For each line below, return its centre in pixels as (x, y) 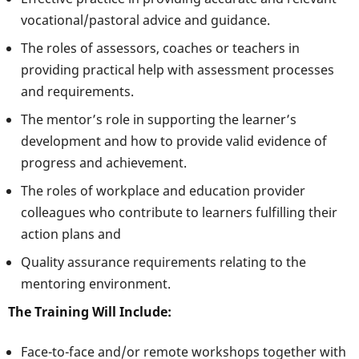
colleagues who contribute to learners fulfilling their (179, 212)
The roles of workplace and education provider (163, 190)
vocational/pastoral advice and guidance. (145, 20)
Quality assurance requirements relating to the (163, 262)
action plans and (71, 234)
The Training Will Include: (90, 311)
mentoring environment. (96, 283)
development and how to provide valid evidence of (174, 141)
